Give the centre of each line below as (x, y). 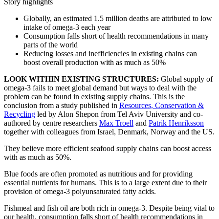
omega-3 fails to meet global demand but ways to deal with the (100, 88)
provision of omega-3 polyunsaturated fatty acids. (80, 191)
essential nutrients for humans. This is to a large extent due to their (105, 182)
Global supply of (186, 79)
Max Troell (116, 123)
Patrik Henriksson (176, 123)
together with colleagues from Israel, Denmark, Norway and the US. (109, 131)
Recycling (20, 114)
